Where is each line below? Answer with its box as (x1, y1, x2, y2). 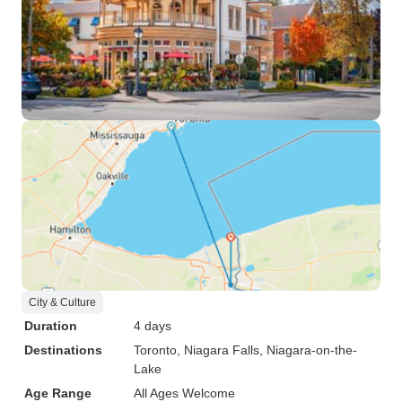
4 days (134, 319, 171, 333)
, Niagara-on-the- (259, 343, 357, 357)
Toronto (134, 343, 177, 357)
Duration (24, 319, 77, 333)
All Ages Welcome (134, 386, 235, 400)
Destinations (24, 343, 102, 357)
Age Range (24, 386, 92, 400)
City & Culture (29, 296, 96, 309)
